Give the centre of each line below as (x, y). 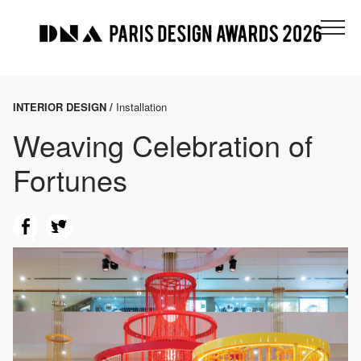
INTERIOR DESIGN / (64, 107)
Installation (141, 107)
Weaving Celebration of (163, 145)
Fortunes (70, 180)
